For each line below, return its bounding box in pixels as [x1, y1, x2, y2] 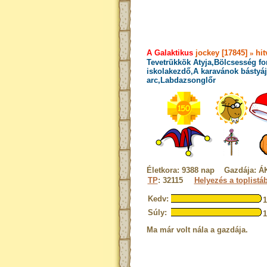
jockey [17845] [193, 48, 250, 57]
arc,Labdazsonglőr [146, 76, 216, 85]
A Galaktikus [146, 48, 193, 57]
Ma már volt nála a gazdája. [146, 225, 248, 234]
